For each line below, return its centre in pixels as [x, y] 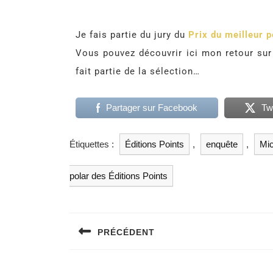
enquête [222, 144]
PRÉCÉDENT [126, 232]
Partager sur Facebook [152, 108]
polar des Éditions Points [119, 176]
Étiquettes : [93, 144]
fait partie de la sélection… [138, 71]
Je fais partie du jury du [132, 35]
